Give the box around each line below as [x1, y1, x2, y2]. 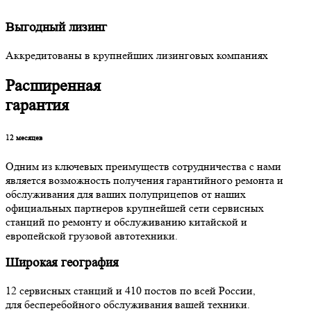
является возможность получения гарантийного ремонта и [6, 173, 283, 187]
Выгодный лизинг [6, 20, 107, 35]
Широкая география [6, 255, 119, 271]
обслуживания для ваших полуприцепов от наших [6, 187, 246, 201]
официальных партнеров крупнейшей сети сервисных [6, 201, 264, 215]
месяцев [14, 132, 42, 142]
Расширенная [6, 76, 101, 95]
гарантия [6, 95, 69, 115]
